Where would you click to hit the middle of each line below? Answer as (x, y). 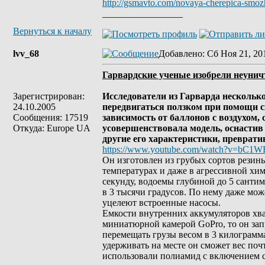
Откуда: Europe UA (52, 128)
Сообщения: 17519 (51, 117)
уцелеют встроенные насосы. (161, 203)
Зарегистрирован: (49, 96)
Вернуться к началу (52, 31)
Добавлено (180, 54)
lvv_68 (26, 54)
